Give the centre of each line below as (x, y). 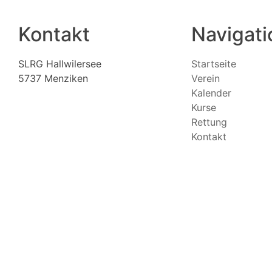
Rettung (209, 122)
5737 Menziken (53, 78)
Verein (206, 78)
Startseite (214, 64)
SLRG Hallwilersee (60, 64)
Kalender (211, 93)
